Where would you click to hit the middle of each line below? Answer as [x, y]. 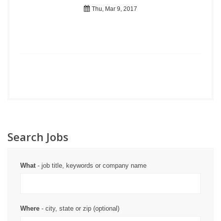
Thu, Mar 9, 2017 [114, 9]
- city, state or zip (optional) [79, 208]
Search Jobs [38, 137]
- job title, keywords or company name [91, 166]
